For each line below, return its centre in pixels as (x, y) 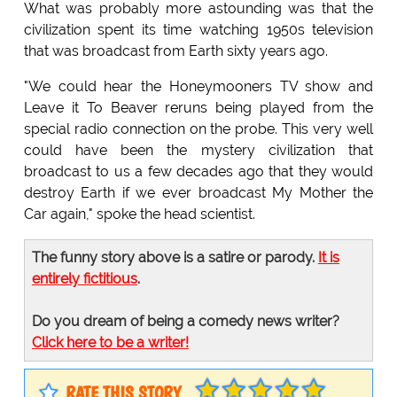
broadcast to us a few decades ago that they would (198, 172)
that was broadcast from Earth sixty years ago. (175, 51)
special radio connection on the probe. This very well (198, 129)
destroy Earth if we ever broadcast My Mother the (198, 193)
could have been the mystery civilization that (198, 151)
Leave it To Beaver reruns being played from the (198, 108)
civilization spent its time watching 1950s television (198, 30)
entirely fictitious (84, 279)
